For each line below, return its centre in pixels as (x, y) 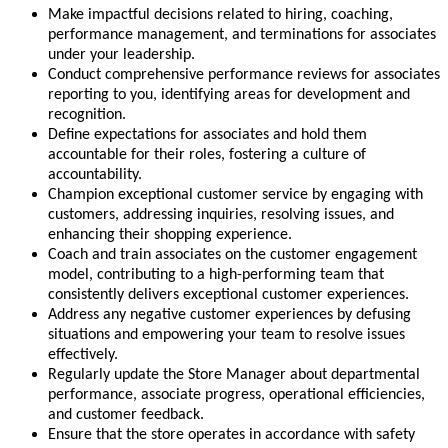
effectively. (83, 355)
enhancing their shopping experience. (170, 235)
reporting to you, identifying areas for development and (229, 95)
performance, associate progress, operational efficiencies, (236, 395)
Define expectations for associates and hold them (207, 135)
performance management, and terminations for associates (242, 35)
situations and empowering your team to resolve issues (226, 335)
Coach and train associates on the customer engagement (232, 255)
